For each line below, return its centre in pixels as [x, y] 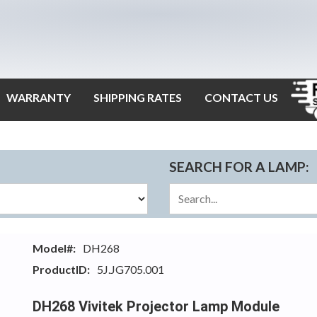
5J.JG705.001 [130, 269]
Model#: [54, 248]
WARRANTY [39, 98]
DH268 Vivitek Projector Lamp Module [156, 306]
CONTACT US [241, 98]
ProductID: [61, 269]
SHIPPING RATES [138, 98]
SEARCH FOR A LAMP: [239, 167]
